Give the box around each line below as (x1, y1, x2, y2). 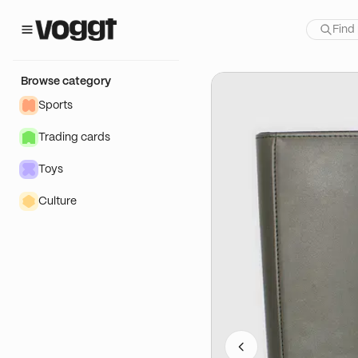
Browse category (21, 76, 111, 87)
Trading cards (38, 132, 110, 143)
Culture (38, 196, 77, 207)
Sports (38, 100, 73, 111)
